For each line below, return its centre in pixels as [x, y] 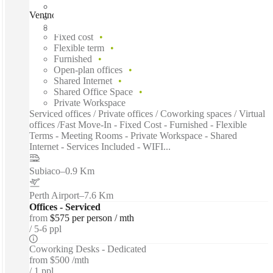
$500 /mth [69, 260]
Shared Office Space [93, 91]
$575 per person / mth [92, 218]
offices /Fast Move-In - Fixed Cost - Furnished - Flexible [138, 124]
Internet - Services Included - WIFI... [100, 146]
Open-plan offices [88, 69]
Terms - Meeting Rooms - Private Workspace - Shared [133, 135]
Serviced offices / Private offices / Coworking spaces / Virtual [147, 113]
